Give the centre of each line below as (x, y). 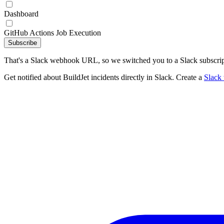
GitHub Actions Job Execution (52, 33)
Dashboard (21, 14)
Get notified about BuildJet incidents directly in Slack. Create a (104, 77)
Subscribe (22, 43)
